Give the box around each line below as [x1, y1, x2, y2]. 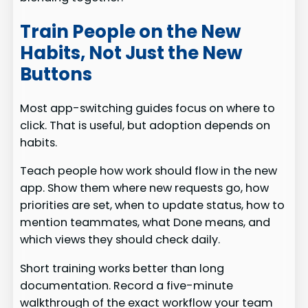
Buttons [20, 61, 93, 87]
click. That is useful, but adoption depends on [20, 118, 271, 134]
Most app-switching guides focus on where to [20, 100, 276, 117]
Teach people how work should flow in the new [20, 163, 278, 179]
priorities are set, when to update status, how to [20, 197, 285, 214]
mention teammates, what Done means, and [20, 214, 271, 231]
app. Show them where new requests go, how [20, 180, 269, 197]
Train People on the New [20, 19, 241, 44]
